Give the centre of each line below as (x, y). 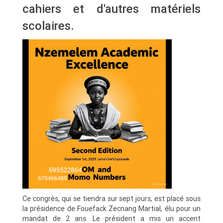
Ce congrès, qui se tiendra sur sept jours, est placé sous (111, 198)
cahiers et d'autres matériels (111, 8)
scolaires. (48, 25)
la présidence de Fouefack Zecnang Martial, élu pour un (111, 208)
